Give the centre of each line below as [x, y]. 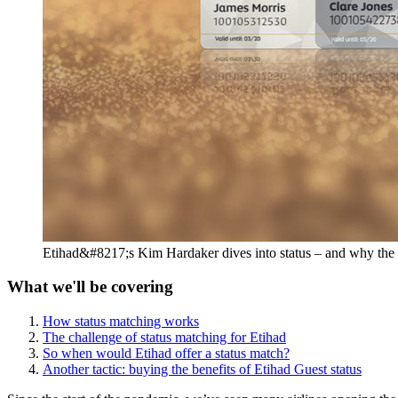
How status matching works [121, 321]
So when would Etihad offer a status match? [166, 353]
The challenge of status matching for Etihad [164, 337]
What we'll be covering [90, 287]
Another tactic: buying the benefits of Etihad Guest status [202, 369]
